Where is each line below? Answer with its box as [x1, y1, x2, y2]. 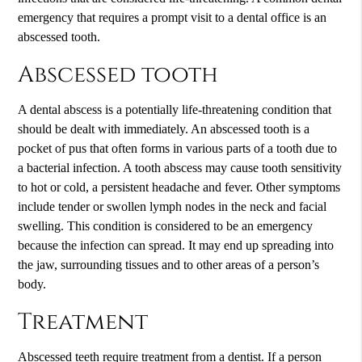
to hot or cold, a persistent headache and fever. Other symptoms [18, 179, 341, 195]
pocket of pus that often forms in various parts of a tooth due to [18, 140, 338, 156]
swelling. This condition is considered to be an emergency [18, 217, 314, 234]
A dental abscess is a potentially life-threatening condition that [18, 101, 332, 117]
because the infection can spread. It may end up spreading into [18, 237, 335, 253]
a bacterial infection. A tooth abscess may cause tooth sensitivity [18, 159, 343, 175]
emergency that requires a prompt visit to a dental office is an [18, 9, 327, 25]
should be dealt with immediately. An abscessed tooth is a [18, 120, 310, 137]
